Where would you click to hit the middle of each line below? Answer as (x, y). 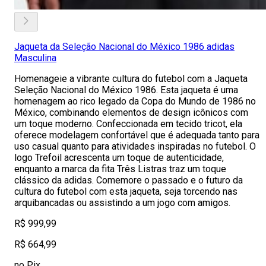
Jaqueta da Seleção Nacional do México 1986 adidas (124, 47)
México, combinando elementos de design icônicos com (131, 113)
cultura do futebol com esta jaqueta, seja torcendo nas (126, 191)
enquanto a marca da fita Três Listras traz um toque (120, 169)
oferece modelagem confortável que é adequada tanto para (137, 135)
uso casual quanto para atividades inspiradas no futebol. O (135, 146)
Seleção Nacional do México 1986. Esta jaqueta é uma (126, 90)
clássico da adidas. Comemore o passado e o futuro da (129, 180)
